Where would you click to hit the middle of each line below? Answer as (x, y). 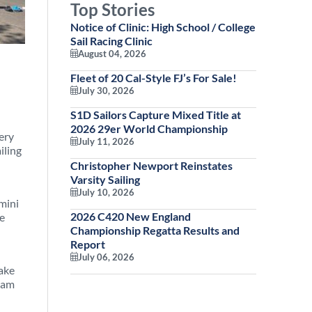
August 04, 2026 (112, 54)
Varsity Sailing (105, 179)
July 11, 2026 (106, 141)
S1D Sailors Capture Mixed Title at (156, 115)
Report (88, 244)
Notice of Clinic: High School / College (163, 27)
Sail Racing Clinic (111, 41)
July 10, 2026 (106, 192)
